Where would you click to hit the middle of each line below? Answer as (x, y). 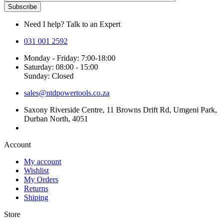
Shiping (36, 198)
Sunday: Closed (49, 76)
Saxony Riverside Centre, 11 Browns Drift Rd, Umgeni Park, (120, 110)
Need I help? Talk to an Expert (72, 24)
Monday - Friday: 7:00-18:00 (70, 58)
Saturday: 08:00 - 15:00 (61, 67)
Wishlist (36, 171)
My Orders (41, 180)
